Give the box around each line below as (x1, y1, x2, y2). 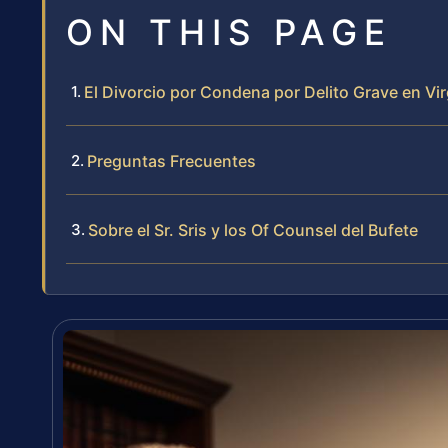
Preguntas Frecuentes (87, 151, 256, 172)
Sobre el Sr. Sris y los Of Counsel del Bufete (88, 220, 418, 241)
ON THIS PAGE (66, 11, 392, 54)
